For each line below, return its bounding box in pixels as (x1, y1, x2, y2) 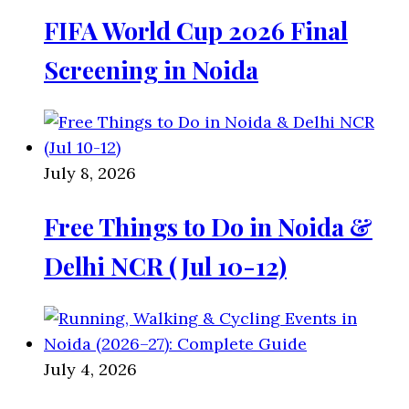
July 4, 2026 (44, 359, 137, 380)
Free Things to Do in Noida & (44, 209, 372, 243)
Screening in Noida (44, 52, 258, 86)
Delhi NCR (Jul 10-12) (44, 248, 287, 282)
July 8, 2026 (44, 163, 136, 184)
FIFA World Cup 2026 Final (44, 13, 348, 47)
